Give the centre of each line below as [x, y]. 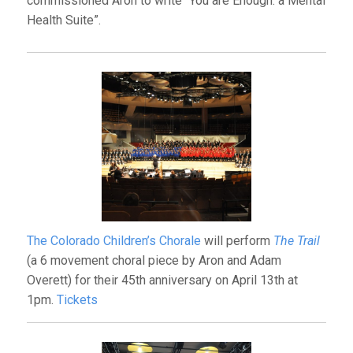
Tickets [77, 299]
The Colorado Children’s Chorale [113, 240]
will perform [237, 240]
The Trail [296, 240]
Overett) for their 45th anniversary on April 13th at [162, 280]
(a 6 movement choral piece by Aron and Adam [154, 260]
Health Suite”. [63, 20]
